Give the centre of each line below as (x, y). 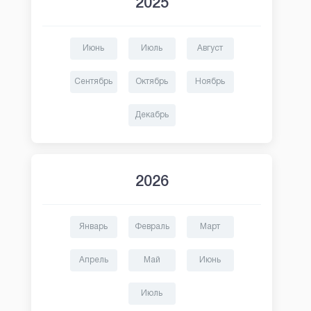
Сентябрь (93, 82)
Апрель (93, 260)
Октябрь (152, 82)
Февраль (152, 227)
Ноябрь (210, 82)
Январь (93, 227)
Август (210, 48)
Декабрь (152, 115)
